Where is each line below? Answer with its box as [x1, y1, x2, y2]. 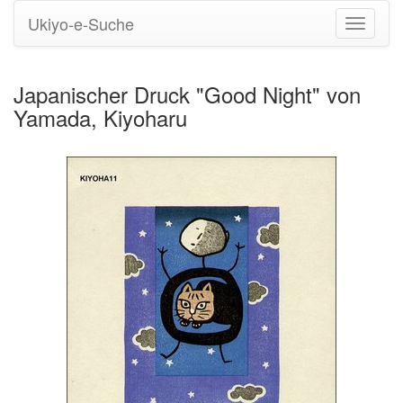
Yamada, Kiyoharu [13, 102, 187, 133]
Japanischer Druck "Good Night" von [13, 78, 361, 110]
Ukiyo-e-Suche [28, 12, 134, 35]
